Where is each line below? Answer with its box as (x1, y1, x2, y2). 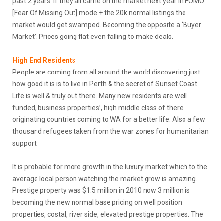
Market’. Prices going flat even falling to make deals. (12, 32, 173, 40)
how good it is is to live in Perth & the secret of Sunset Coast (12, 79, 197, 88)
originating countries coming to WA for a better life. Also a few (12, 115, 205, 123)
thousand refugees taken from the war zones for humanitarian (12, 127, 209, 135)
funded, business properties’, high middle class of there (12, 103, 184, 111)
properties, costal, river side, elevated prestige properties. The (12, 210, 203, 218)
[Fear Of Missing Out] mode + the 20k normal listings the (12, 8, 186, 17)
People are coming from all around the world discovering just (12, 68, 200, 76)
